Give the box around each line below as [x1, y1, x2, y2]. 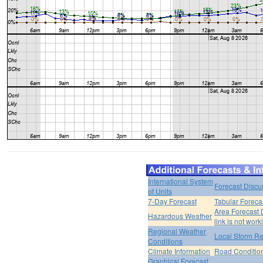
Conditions [148, 236, 183, 247]
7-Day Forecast [148, 196, 197, 207]
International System [148, 176, 213, 187]
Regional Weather [148, 226, 206, 237]
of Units [148, 186, 172, 197]
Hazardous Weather [148, 211, 212, 221]
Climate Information [148, 246, 210, 257]
